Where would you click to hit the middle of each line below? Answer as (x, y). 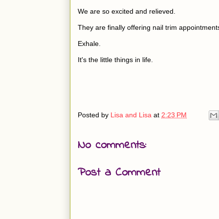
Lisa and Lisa (131, 115)
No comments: (112, 146)
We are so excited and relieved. (128, 11)
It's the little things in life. (115, 60)
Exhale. (89, 44)
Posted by (94, 115)
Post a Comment (119, 173)
